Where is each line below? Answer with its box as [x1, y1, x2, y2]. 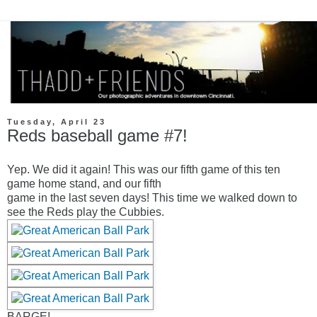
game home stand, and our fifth [7, 178, 161, 190]
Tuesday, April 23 [7, 117, 106, 127]
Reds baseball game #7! [7, 126, 188, 146]
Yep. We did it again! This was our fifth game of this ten [7, 163, 280, 176]
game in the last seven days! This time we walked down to [7, 192, 297, 204]
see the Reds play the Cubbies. [7, 206, 164, 219]
